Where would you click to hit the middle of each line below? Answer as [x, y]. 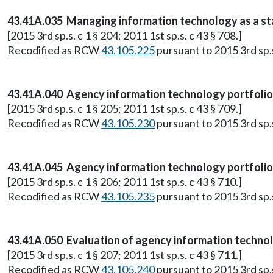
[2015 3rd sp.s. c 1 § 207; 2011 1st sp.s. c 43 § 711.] [125, 255]
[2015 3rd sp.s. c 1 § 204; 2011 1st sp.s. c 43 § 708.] [125, 35]
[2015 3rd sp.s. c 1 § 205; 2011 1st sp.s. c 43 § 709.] [125, 108]
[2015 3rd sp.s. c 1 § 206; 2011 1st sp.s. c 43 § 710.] [125, 182]
